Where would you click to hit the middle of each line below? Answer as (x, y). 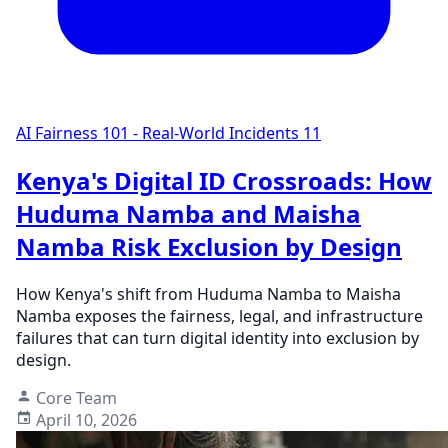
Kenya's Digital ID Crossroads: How (224, 180)
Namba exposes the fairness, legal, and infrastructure (219, 315)
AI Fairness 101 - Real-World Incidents (157, 132)
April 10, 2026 (86, 419)
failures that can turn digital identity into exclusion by (217, 337)
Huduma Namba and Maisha (188, 213)
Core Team (76, 397)
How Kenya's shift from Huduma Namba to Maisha (208, 293)
